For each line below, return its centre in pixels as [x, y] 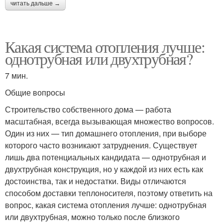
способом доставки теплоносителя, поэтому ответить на [109, 193]
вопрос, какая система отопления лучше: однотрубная [106, 205]
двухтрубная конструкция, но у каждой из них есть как [104, 169]
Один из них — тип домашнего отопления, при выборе [106, 133]
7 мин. [16, 75]
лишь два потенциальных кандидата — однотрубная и [106, 157]
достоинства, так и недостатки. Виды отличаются [96, 181]
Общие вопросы [35, 92]
